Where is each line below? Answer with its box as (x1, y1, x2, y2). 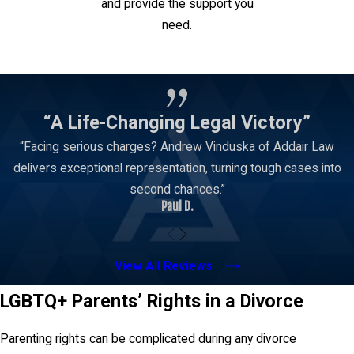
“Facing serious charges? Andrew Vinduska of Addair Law (20, 139, 334, 154)
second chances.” (129, 182, 225, 197)
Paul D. (160, 198, 194, 214)
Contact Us (130, 48, 197, 63)
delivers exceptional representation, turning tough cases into (13, 160, 341, 175)
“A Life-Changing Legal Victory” (43, 111, 311, 134)
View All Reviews (115, 258, 213, 273)
